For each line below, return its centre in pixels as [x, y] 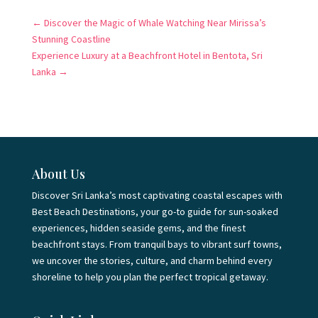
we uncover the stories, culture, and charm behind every [152, 261]
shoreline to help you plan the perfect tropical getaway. [150, 277]
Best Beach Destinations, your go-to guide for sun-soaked [155, 212]
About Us [58, 174]
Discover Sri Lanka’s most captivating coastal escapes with [157, 195]
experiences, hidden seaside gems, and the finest [138, 228]
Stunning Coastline [71, 39]
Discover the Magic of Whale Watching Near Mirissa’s [155, 23]
